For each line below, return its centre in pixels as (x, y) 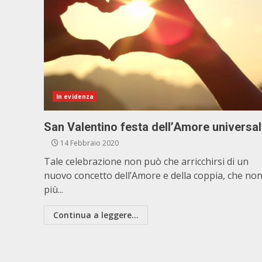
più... (54, 189)
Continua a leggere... (96, 215)
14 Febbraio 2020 (89, 143)
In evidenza (75, 96)
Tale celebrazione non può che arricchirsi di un (146, 161)
